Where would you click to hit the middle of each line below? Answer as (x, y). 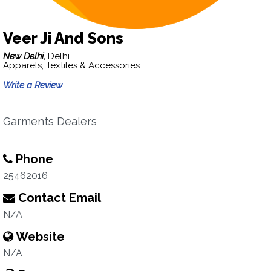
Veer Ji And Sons (63, 38)
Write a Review (33, 85)
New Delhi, (25, 56)
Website (39, 237)
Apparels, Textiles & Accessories (71, 65)
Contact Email (58, 198)
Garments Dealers (50, 121)
